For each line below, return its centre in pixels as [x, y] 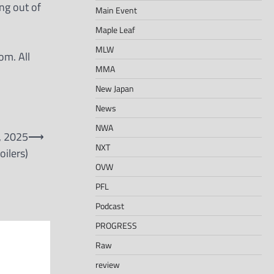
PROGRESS [116, 225]
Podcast [110, 206]
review [108, 264]
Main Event [116, 10]
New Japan [115, 88]
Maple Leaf [115, 29]
